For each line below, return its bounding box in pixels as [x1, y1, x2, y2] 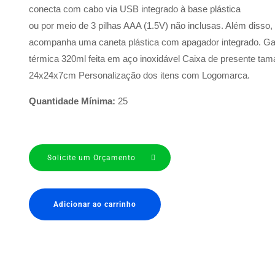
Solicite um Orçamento [47, 153, 136, 162]
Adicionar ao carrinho [53, 200, 137, 209]
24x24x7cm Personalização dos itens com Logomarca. [29, 70, 250, 80]
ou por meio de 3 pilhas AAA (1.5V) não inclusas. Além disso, [29, 20, 273, 31]
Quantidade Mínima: [29, 96, 116, 106]
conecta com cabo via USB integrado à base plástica [29, 4, 241, 14]
